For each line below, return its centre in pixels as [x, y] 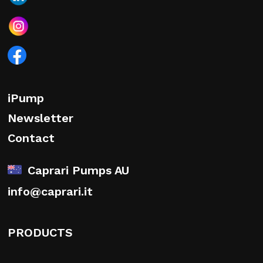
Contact [31, 138]
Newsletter [41, 118]
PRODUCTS [40, 233]
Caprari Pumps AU [78, 170]
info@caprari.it [50, 192]
